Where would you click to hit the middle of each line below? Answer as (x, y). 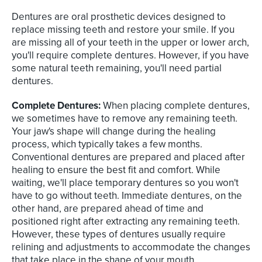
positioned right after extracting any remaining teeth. (126, 222)
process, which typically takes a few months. (107, 144)
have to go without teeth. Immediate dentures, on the (127, 196)
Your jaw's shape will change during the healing (114, 132)
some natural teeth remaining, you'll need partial (117, 68)
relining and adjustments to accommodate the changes (131, 247)
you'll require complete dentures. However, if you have (130, 56)
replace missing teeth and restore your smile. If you (123, 30)
